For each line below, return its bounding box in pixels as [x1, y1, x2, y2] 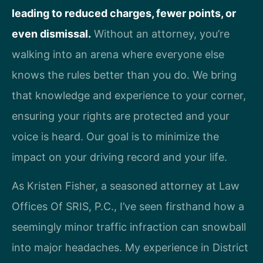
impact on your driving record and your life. [12, 151, 227, 164]
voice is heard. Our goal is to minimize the [12, 130, 219, 143]
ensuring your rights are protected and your [12, 110, 230, 123]
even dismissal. [12, 28, 91, 41]
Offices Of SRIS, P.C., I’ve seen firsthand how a [12, 200, 244, 213]
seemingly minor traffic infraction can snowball [12, 221, 246, 234]
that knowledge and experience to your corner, [12, 89, 246, 102]
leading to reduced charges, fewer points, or [12, 7, 236, 20]
